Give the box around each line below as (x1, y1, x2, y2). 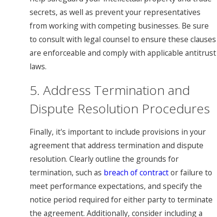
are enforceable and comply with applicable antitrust (30, 47, 216, 59)
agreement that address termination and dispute (30, 140, 203, 151)
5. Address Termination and (30, 81, 190, 99)
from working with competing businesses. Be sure (30, 20, 209, 31)
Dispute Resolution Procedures (30, 99, 210, 117)
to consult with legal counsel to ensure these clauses (30, 34, 216, 45)
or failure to (169, 167, 212, 178)
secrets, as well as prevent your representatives (30, 7, 201, 18)
